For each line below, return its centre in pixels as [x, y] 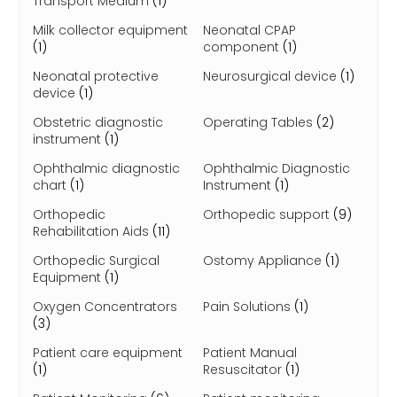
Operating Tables [260, 122]
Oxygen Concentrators [105, 307]
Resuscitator [244, 370]
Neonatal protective [95, 76]
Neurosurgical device [272, 76]
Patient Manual [250, 353]
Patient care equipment [107, 353]
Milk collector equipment [110, 30]
